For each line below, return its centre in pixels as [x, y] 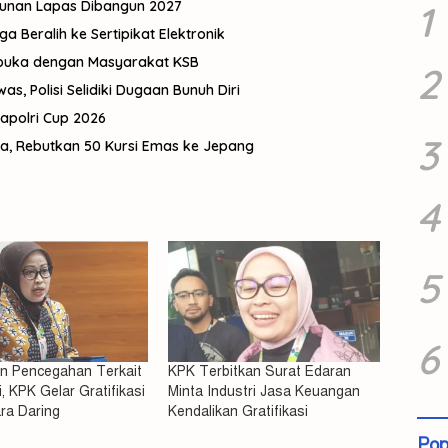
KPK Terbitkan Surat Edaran [260, 372]
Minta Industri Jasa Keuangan [264, 392]
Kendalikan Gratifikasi [238, 412]
